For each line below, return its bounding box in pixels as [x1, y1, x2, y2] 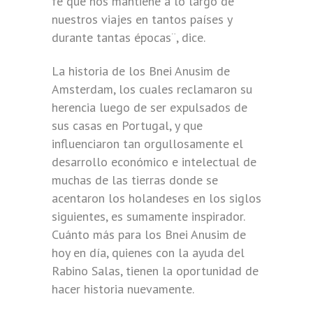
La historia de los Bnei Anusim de [52, 63, 230, 79]
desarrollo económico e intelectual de [52, 154, 256, 170]
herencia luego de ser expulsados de [52, 99, 247, 115]
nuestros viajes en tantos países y [52, 11, 232, 27]
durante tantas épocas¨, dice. [52, 29, 205, 45]
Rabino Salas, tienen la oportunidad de [52, 263, 259, 279]
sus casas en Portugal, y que [52, 117, 203, 133]
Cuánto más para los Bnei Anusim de [52, 226, 246, 242]
